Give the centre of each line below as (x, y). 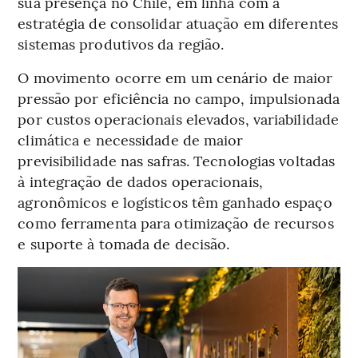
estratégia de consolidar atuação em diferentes (178, 23)
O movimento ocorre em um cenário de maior (175, 78)
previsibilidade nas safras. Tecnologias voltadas (177, 161)
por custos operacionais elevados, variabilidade (179, 119)
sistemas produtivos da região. (121, 44)
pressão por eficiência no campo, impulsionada (179, 98)
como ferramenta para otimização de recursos (176, 223)
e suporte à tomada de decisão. (124, 244)
